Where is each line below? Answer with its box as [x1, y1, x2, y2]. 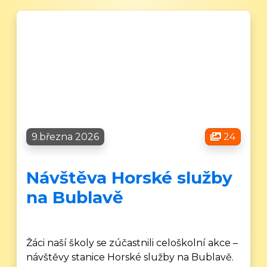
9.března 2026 [32, 131, 100, 142]
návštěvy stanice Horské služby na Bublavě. [26, 252, 234, 263]
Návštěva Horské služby [26, 167, 233, 188]
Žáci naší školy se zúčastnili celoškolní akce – [26, 237, 238, 249]
